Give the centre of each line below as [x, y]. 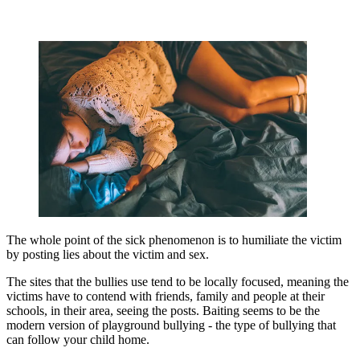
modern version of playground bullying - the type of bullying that [171, 325]
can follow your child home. [78, 340]
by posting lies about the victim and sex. [108, 255]
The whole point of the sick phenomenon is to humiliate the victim [174, 240]
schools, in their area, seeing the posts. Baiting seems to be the [163, 311]
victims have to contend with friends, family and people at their [166, 297]
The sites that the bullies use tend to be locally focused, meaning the [178, 282]
